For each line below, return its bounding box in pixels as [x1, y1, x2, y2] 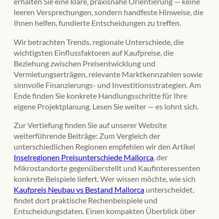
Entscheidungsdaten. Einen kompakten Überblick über [14, 206, 196, 216]
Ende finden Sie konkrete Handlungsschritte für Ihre [14, 90, 187, 100]
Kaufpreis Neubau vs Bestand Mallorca [14, 184, 144, 194]
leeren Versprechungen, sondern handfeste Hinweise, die [14, 7, 203, 17]
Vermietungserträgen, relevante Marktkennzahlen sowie [14, 69, 202, 79]
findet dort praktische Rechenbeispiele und [14, 195, 157, 205]
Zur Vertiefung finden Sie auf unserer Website [14, 120, 167, 130]
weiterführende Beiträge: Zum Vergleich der [14, 131, 160, 140]
